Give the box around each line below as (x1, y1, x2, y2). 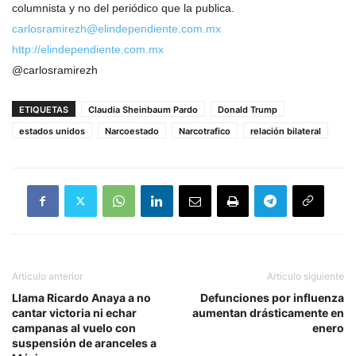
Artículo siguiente (267, 269, 344, 282)
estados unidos (19, 125, 85, 137)
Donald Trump (218, 103, 277, 115)
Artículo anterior (12, 269, 83, 282)
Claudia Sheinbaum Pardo (88, 103, 198, 115)
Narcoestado (105, 125, 159, 137)
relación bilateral (250, 125, 321, 137)
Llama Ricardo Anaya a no (12, 290, 151, 304)
